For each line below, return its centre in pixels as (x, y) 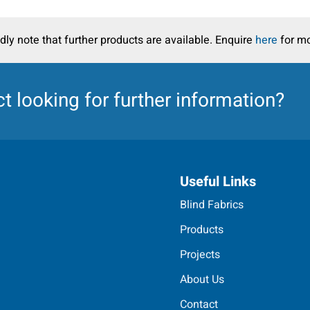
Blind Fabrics (212, 204)
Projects (200, 254)
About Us (202, 279)
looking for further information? (148, 101)
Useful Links (218, 181)
